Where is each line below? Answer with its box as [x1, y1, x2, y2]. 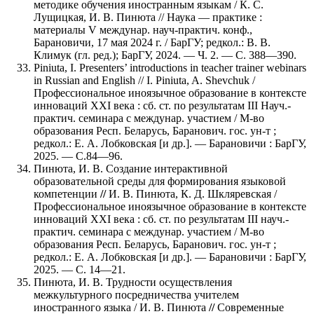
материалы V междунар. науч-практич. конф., [34, 23, 252, 36]
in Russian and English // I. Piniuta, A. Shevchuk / [34, 74, 255, 86]
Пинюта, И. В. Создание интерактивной [34, 162, 228, 175]
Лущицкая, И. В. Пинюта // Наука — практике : [34, 11, 262, 23]
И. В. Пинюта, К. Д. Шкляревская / [109, 187, 277, 200]
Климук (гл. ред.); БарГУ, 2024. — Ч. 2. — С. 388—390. [34, 48, 296, 61]
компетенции [34, 187, 97, 200]
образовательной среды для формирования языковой [34, 175, 286, 187]
